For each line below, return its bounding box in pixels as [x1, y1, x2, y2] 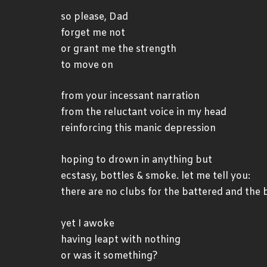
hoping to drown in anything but [61, 153, 212, 166]
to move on [61, 58, 113, 72]
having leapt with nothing [61, 233, 181, 246]
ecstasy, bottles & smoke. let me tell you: [61, 169, 250, 182]
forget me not [61, 26, 125, 39]
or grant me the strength [61, 42, 176, 55]
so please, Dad [61, 10, 128, 23]
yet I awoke [61, 217, 114, 230]
